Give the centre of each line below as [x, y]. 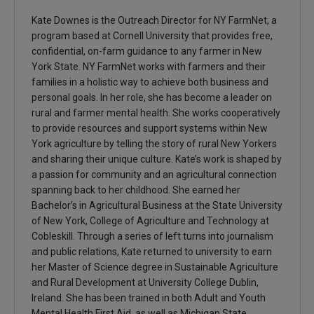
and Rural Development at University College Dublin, [145, 283]
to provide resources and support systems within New [149, 129]
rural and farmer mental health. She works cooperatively [156, 113]
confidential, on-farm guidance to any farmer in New [146, 52]
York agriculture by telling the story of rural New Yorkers [154, 144]
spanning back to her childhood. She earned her [136, 190]
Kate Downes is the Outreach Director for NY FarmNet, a [154, 21]
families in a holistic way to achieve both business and [150, 82]
